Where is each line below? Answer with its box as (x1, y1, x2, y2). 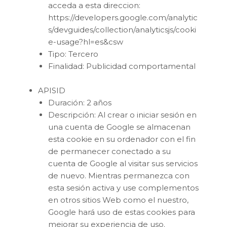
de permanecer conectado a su (48, 146, 171, 156)
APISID (38, 85, 65, 95)
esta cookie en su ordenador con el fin (48, 134, 196, 144)
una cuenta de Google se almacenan (48, 122, 191, 132)
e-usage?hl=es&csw (48, 36, 123, 47)
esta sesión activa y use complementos (48, 182, 199, 193)
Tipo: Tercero (48, 49, 98, 59)
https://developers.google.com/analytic (48, 12, 198, 22)
